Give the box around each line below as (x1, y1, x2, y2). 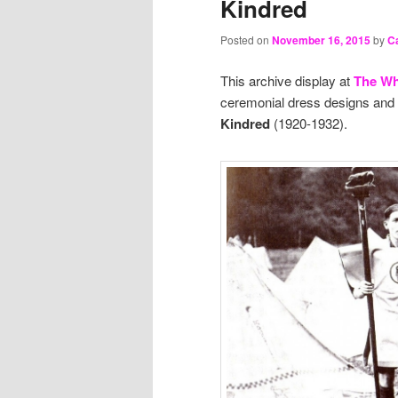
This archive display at (220, 70, 354, 90)
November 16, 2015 (272, 32, 370, 49)
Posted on (220, 32, 272, 48)
